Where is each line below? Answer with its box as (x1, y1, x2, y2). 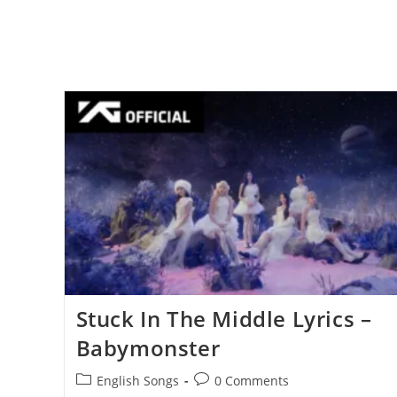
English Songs (96, 371, 179, 389)
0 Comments (214, 371, 289, 389)
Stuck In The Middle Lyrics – (75, 303, 372, 333)
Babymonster (75, 332, 221, 362)
